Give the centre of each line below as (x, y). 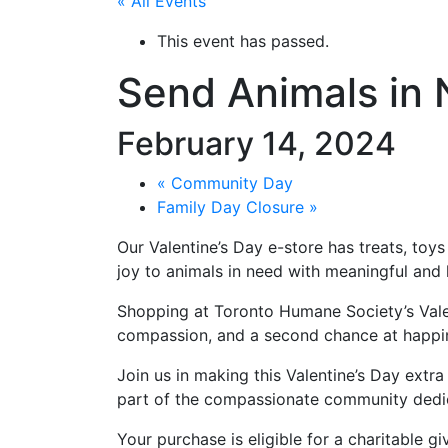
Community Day (229, 183)
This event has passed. (243, 41)
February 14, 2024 (256, 144)
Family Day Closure (233, 207)
